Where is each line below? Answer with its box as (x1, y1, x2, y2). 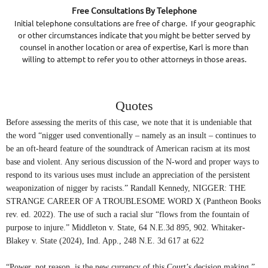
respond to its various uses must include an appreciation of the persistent (6, 170, 250, 179)
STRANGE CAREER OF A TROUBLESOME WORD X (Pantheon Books (6, 197, 261, 206)
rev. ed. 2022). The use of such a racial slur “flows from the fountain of (6, 210, 249, 219)
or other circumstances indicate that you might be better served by (18, 31, 250, 39)
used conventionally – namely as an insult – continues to (63, 131, 256, 140)
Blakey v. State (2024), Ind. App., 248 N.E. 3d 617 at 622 (6, 236, 204, 245)
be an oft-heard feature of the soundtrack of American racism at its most (6, 144, 250, 153)
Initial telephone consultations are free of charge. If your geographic (14, 19, 255, 28)
